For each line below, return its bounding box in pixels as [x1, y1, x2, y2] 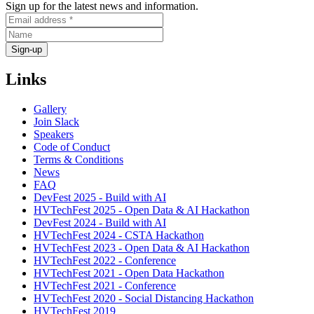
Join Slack [34, 116, 79, 128]
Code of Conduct [34, 141, 110, 153]
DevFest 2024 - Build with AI [34, 217, 166, 229]
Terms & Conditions [34, 153, 123, 166]
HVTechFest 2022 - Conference [34, 254, 176, 267]
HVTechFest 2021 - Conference [34, 280, 176, 292]
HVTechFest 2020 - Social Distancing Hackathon [34, 292, 254, 305]
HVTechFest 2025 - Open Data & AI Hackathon [34, 204, 250, 217]
